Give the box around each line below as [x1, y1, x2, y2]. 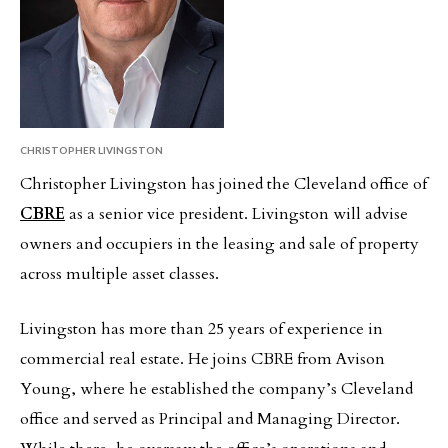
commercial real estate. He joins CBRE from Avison [20, 348, 385, 371]
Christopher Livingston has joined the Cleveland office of [20, 173, 427, 196]
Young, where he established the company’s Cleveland [20, 378, 413, 401]
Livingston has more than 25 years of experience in [20, 318, 383, 341]
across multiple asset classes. [20, 263, 219, 286]
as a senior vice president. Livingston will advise [65, 203, 408, 226]
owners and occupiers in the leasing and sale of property [20, 233, 419, 256]
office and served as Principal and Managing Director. [20, 408, 400, 431]
